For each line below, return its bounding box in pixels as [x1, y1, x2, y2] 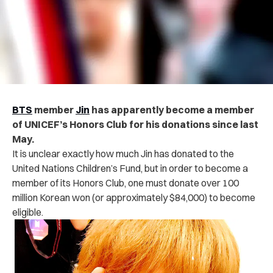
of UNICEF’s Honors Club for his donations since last [12, 118, 258, 130]
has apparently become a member [90, 103, 254, 116]
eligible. [12, 205, 43, 218]
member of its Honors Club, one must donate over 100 [12, 176, 239, 189]
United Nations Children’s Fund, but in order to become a [12, 161, 248, 174]
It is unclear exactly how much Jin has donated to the [12, 147, 234, 160]
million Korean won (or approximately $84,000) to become [12, 191, 255, 204]
